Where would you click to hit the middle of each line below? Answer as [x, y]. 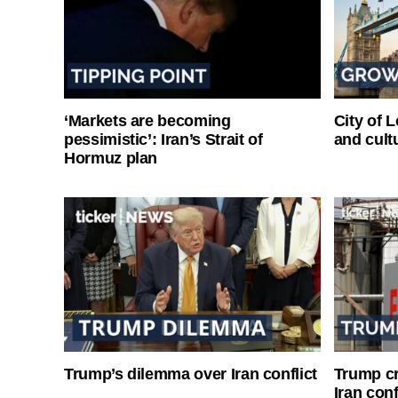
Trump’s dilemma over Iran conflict [191, 374]
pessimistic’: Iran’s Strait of [163, 139]
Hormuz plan [111, 158]
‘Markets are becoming [147, 120]
